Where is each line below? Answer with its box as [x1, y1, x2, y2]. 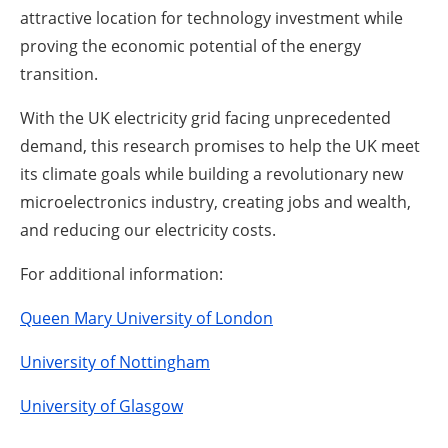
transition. [20, 63, 98, 86]
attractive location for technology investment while [20, 7, 403, 30]
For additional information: [20, 263, 223, 286]
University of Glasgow [20, 395, 183, 418]
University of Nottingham [20, 351, 210, 374]
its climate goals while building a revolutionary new [20, 163, 403, 186]
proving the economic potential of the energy [20, 35, 361, 58]
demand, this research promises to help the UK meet [20, 135, 420, 158]
